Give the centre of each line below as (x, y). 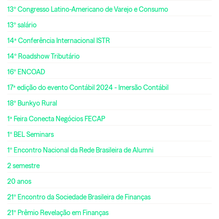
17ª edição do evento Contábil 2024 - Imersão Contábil (88, 88)
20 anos (19, 182)
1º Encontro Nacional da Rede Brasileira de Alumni (80, 150)
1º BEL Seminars (31, 135)
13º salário (22, 25)
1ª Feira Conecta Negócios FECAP (56, 119)
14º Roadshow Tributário (44, 56)
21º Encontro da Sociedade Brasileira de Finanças (79, 197)
